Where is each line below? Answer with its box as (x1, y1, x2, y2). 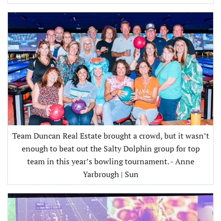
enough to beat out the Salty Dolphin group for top (21, 143, 200, 154)
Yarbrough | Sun (82, 169, 139, 180)
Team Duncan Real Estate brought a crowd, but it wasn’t (12, 130, 209, 142)
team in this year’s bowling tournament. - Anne (27, 156, 194, 167)
